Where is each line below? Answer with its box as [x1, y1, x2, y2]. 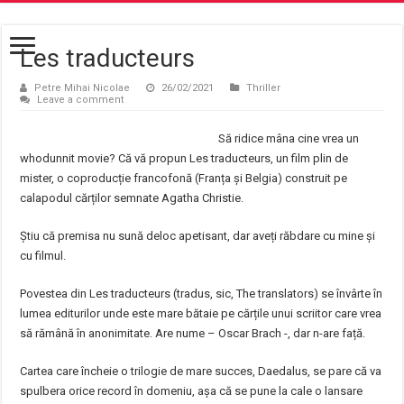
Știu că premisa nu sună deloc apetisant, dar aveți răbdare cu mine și [20, 229, 376, 243]
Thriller [246, 82, 281, 94]
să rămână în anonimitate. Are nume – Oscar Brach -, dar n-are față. [20, 326, 366, 340]
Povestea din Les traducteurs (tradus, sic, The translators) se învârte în [20, 287, 383, 300]
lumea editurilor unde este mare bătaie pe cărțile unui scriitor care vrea [20, 307, 382, 320]
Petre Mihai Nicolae [34, 82, 131, 94]
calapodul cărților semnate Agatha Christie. [20, 191, 244, 205]
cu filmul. [20, 249, 67, 262]
